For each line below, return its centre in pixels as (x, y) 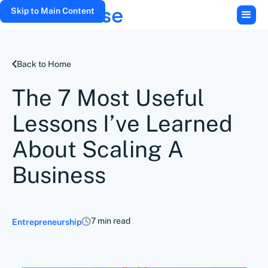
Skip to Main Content (53, 11)
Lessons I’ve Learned (122, 124)
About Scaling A (98, 149)
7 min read (111, 221)
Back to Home (44, 64)
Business (59, 175)
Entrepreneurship (47, 222)
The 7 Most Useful (108, 98)
